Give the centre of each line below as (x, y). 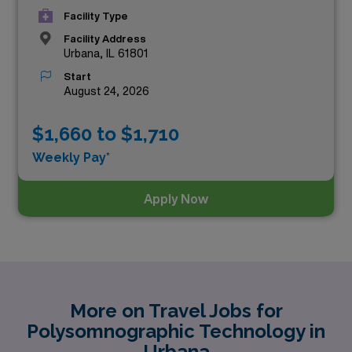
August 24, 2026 (106, 91)
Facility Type (96, 16)
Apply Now (176, 198)
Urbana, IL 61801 (106, 53)
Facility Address (105, 39)
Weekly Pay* (71, 158)
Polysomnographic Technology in (176, 331)
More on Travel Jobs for (176, 310)
